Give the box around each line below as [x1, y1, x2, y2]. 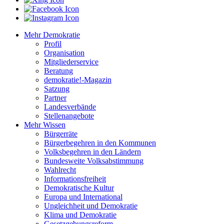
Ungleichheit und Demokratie [44, 201, 137, 210]
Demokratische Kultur [44, 183, 114, 192]
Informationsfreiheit [44, 174, 106, 183]
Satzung [44, 84, 69, 93]
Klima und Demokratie [44, 210, 116, 219]
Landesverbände [44, 102, 96, 111]
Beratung [44, 66, 73, 75]
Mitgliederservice [44, 57, 98, 66]
